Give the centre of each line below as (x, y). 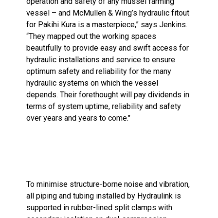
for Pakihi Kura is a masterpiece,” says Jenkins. (107, 25)
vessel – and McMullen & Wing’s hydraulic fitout (108, 13)
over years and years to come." (79, 118)
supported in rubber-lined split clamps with (100, 208)
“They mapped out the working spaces (91, 36)
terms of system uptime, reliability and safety (104, 106)
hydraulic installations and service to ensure (101, 60)
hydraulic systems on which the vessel (92, 83)
